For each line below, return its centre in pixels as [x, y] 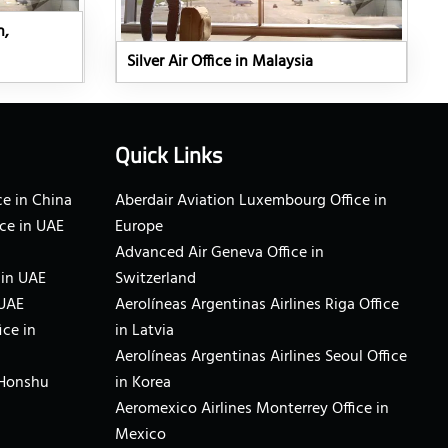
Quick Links [168, 155]
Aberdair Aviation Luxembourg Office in [250, 201]
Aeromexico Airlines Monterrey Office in [251, 409]
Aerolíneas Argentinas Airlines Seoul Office [260, 357]
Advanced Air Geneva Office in [219, 253]
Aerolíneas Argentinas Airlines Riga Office [256, 305]
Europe [138, 227]
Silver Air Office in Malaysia [219, 62]
